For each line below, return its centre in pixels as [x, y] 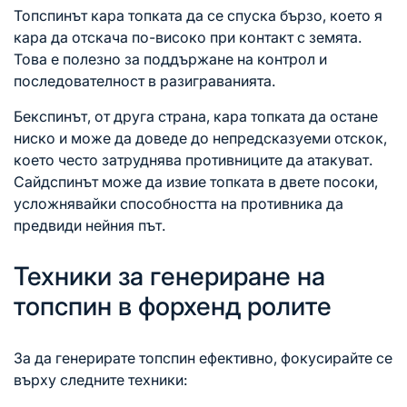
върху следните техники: [100, 379]
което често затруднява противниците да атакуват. [193, 159]
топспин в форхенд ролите [173, 306]
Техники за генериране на [169, 276]
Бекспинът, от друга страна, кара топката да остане [196, 116]
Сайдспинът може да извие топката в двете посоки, [196, 181]
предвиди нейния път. [89, 225]
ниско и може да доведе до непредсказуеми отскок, [200, 138]
